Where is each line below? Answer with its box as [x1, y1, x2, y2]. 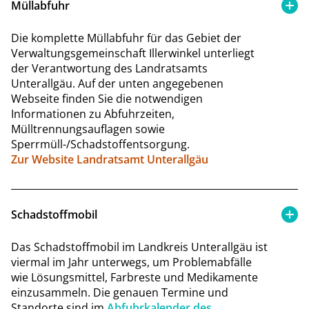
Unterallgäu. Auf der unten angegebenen [11, 75, 223, 91]
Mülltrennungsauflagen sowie [11, 121, 165, 137]
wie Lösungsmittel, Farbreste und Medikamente [11, 269, 258, 285]
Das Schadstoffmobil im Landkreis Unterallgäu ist [11, 239, 268, 255]
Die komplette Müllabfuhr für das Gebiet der [11, 30, 241, 46]
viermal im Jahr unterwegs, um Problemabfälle [11, 254, 252, 270]
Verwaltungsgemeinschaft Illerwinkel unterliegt [11, 45, 255, 61]
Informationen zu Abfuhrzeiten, [11, 106, 175, 121]
